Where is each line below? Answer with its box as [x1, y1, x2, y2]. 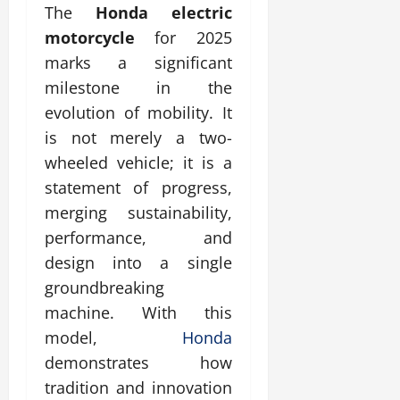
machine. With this [45, 301, 232, 323]
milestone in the [45, 76, 232, 98]
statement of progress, [45, 176, 232, 198]
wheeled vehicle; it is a [45, 151, 232, 173]
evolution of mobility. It [45, 101, 232, 123]
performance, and [45, 226, 232, 248]
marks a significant [45, 51, 232, 73]
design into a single [45, 251, 232, 273]
